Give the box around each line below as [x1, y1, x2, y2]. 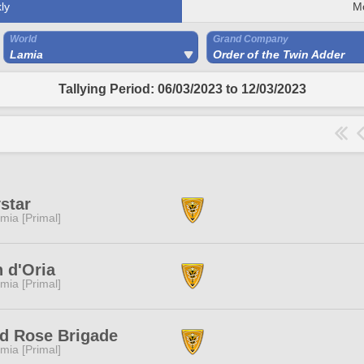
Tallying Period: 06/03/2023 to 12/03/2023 [58, 82, 306, 96]
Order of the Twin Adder [213, 48, 344, 61]
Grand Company [213, 33, 288, 45]
